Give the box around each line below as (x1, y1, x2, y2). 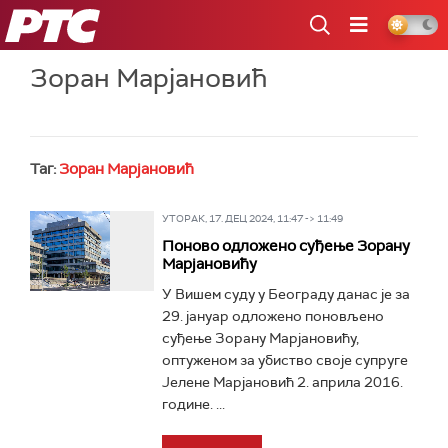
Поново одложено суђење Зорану (161, 236, 410, 256)
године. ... (161, 395, 225, 413)
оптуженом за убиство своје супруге (161, 351, 408, 369)
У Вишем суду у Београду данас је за (161, 285, 410, 303)
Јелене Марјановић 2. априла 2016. (161, 373, 403, 391)
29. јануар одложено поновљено (161, 307, 384, 325)
